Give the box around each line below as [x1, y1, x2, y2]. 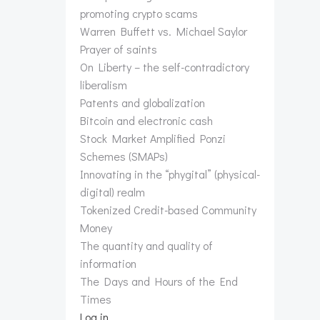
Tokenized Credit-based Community [80, 202, 256, 217]
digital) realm [80, 184, 145, 199]
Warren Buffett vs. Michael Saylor [80, 24, 247, 39]
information [80, 256, 136, 271]
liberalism [80, 77, 127, 92]
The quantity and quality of [80, 238, 213, 253]
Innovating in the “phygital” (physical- [80, 166, 260, 181]
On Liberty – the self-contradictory [80, 59, 249, 74]
